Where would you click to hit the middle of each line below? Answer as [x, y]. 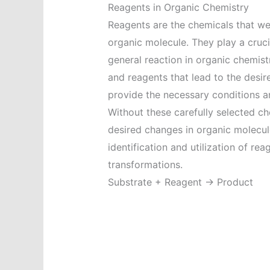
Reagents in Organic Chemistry [178, 8]
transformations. [145, 165]
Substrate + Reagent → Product [180, 182]
